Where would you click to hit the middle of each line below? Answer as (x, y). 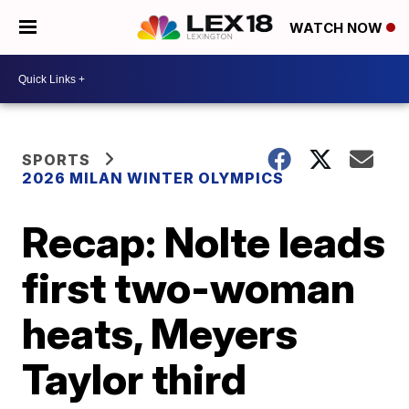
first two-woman (189, 288)
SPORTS (57, 160)
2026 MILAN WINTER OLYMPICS (153, 178)
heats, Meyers (160, 333)
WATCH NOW (338, 28)
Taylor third (135, 379)
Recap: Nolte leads (204, 242)
